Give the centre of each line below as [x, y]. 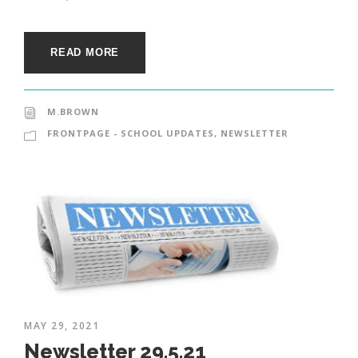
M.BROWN [73, 112]
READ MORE [85, 53]
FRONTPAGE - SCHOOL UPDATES [131, 133]
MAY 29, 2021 [62, 326]
